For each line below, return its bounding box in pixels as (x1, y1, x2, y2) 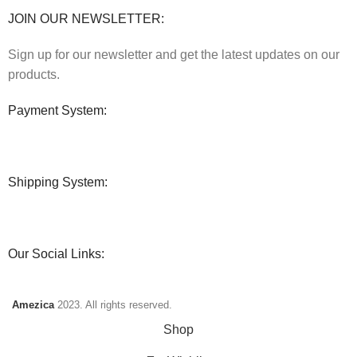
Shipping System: (8, 175, 108, 189)
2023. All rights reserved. (57, 298, 172, 311)
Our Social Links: (8, 246, 105, 261)
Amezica (12, 298, 54, 311)
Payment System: (8, 103, 108, 117)
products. (8, 67, 61, 81)
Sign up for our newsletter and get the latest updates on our (8, 47, 340, 61)
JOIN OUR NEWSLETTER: (8, 11, 165, 25)
